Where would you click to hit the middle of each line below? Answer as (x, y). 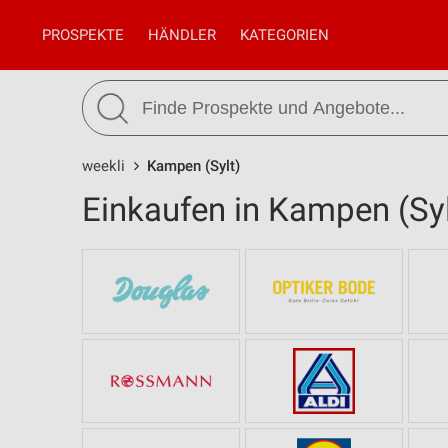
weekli (103, 166)
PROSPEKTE (83, 35)
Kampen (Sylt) (193, 166)
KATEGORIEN (284, 35)
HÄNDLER (182, 35)
